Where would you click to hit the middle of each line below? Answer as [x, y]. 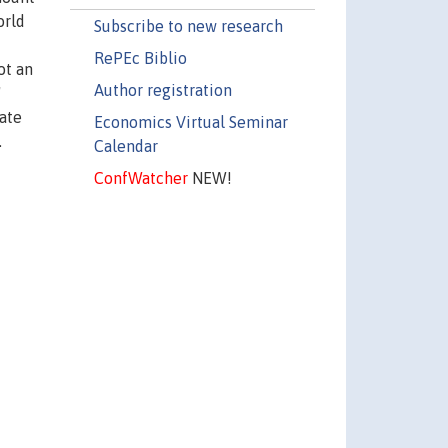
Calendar [125, 145]
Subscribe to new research [188, 25]
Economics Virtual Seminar [190, 121]
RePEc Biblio [140, 57]
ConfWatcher [140, 177]
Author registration [162, 89]
